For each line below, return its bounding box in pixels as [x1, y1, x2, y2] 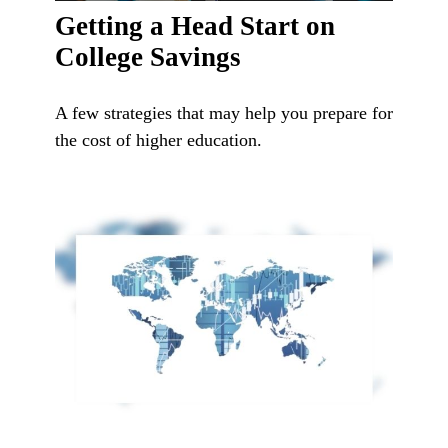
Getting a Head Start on [55, 11, 335, 42]
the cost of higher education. [55, 130, 262, 151]
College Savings [55, 42, 241, 73]
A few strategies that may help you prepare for [55, 103, 393, 124]
